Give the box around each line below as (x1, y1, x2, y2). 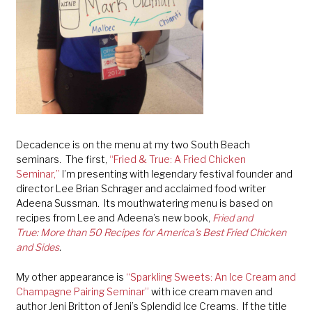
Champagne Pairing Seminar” (15, 285, 149, 297)
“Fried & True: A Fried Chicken (109, 153, 246, 166)
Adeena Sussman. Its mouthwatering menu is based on (15, 197, 273, 210)
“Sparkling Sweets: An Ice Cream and (125, 270, 296, 283)
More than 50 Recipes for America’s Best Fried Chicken (40, 226, 286, 239)
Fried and (212, 212, 253, 224)
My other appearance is (15, 270, 126, 283)
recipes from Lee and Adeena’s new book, (15, 212, 212, 224)
